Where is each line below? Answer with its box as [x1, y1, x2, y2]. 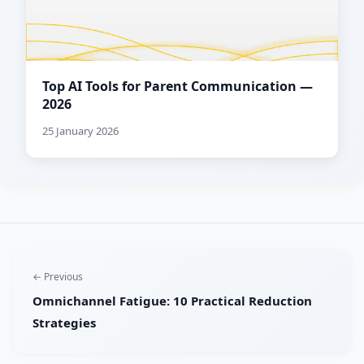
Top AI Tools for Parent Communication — [42, 77, 313, 96]
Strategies [32, 314, 96, 331]
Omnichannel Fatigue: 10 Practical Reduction [32, 292, 312, 310]
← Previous [32, 270, 83, 284]
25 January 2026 [42, 123, 119, 139]
